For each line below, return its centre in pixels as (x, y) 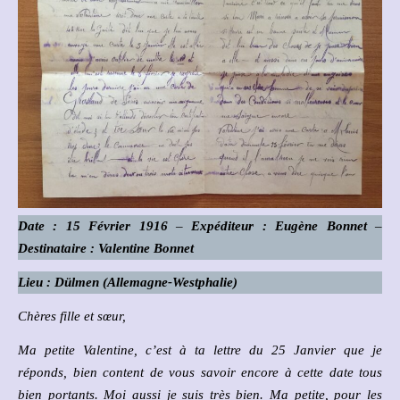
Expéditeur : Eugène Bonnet (279, 226)
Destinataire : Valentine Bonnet (106, 248)
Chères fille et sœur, (72, 316)
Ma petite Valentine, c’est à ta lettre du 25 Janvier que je (200, 350)
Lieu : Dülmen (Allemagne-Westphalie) (128, 282)
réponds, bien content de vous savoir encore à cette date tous (200, 372)
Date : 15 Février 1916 (102, 226)
